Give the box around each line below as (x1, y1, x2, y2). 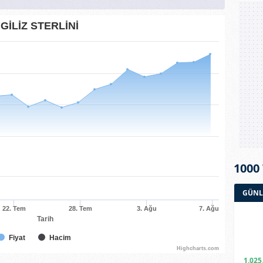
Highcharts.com (176, 245, 219, 251)
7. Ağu (198, 205, 219, 212)
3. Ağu (136, 205, 157, 212)
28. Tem (68, 205, 92, 212)
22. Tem (2, 205, 26, 212)
